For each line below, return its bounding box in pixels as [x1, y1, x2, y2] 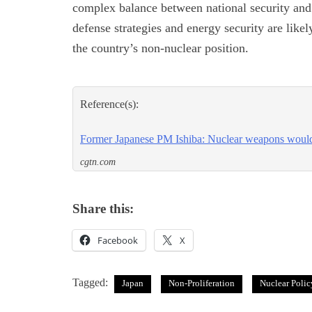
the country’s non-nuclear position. [72, 41, 249, 56]
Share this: [72, 201, 134, 217]
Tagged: [72, 276, 111, 289]
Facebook [97, 234, 138, 247]
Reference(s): [80, 98, 139, 111]
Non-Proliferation [169, 278, 235, 289]
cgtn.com [80, 157, 116, 168]
